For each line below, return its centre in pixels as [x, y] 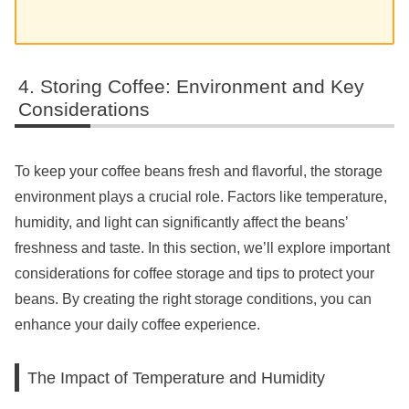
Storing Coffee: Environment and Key [203, 86]
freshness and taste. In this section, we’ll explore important [202, 247]
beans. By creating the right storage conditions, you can [193, 299]
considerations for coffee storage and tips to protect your [194, 273]
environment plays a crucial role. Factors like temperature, [201, 196]
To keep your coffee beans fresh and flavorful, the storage [199, 171]
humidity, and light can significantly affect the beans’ [181, 222]
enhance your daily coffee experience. [137, 324]
